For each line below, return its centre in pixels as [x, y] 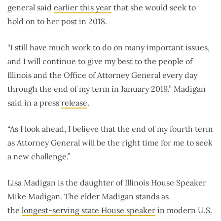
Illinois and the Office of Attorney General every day [102, 75]
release [74, 102]
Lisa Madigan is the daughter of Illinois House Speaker [107, 182]
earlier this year [83, 7]
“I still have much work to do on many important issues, [109, 47]
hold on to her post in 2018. [57, 21]
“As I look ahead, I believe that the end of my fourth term [110, 129]
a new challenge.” [39, 156]
